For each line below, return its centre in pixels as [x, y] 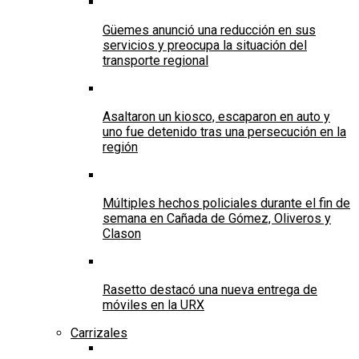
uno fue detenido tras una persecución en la [224, 131]
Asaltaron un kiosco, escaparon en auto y [216, 116]
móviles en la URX [153, 305]
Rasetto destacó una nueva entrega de [210, 289]
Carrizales [99, 333]
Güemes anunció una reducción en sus [209, 30]
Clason [122, 233]
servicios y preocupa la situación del [205, 45]
